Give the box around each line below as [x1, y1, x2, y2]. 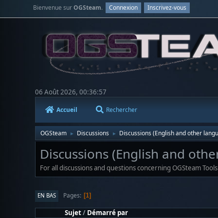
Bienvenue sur [33, 3, 74, 12]
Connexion [109, 3, 138, 12]
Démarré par [87, 208, 128, 217]
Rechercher [106, 105, 137, 114]
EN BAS [37, 192, 56, 200]
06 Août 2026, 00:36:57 [35, 87, 107, 96]
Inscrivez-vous [147, 3, 187, 12]
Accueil [56, 105, 77, 114]
